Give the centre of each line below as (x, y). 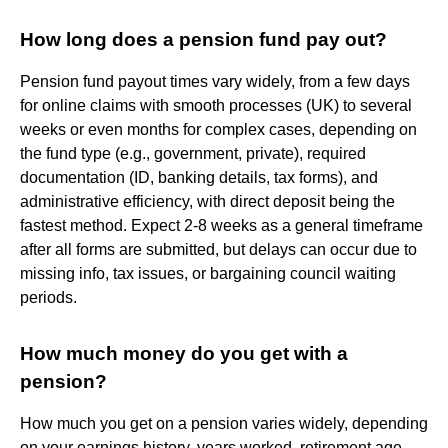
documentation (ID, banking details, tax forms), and (199, 177)
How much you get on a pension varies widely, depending (224, 423)
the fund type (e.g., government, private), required (193, 153)
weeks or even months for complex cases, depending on (218, 129)
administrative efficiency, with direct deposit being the (207, 201)
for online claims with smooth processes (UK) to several (216, 105)
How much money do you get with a (184, 353)
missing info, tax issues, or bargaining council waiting (208, 273)
